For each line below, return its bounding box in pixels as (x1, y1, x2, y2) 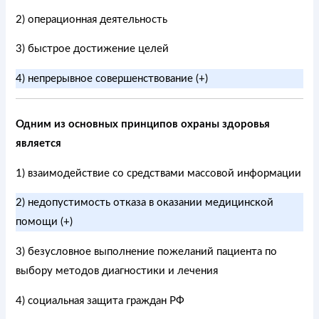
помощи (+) (16, 216, 73, 228)
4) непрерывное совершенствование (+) (16, 73, 209, 84)
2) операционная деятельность (16, 14, 168, 25)
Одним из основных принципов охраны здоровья (16, 119, 271, 130)
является (16, 138, 62, 150)
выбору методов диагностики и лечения (16, 265, 219, 276)
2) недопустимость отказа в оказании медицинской (16, 197, 274, 209)
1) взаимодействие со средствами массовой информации (16, 167, 302, 179)
